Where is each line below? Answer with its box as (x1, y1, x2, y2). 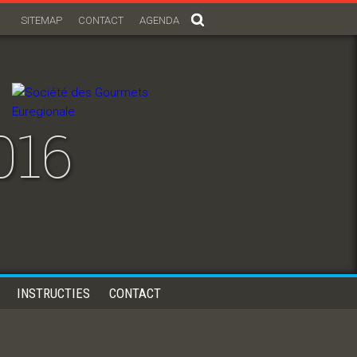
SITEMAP (21, 14, 62, 26)
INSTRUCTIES (17, 285, 90, 301)
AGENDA (139, 14, 179, 26)
